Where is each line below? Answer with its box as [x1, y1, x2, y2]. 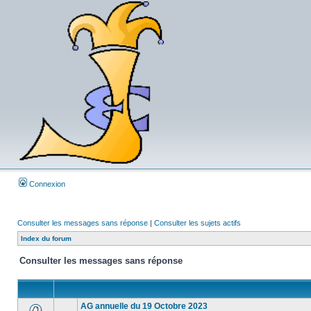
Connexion [27, 180, 65, 188]
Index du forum [21, 235, 72, 242]
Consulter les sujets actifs [154, 219, 241, 227]
